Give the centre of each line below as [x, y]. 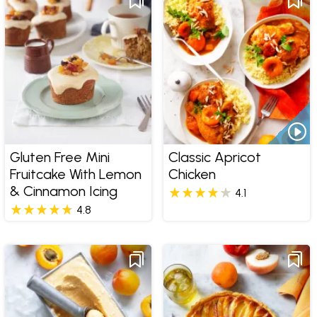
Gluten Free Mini [59, 157]
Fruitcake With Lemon [75, 174]
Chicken [192, 174]
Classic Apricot [214, 157]
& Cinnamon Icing [63, 191]
